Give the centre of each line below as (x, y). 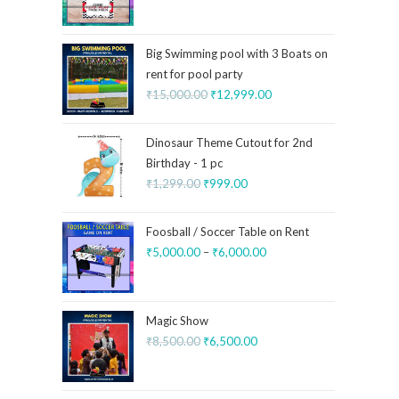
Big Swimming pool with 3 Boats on (237, 53)
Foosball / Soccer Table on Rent (228, 232)
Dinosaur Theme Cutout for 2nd (229, 142)
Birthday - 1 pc (184, 163)
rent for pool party (195, 74)
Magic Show (177, 321)
